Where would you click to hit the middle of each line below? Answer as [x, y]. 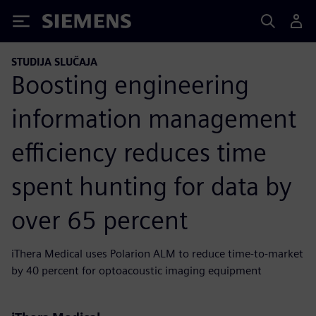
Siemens [66, 24]
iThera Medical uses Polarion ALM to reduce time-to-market [157, 253]
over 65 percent [99, 220]
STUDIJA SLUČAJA [54, 62]
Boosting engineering [130, 84]
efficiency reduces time [139, 152]
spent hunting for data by [152, 186]
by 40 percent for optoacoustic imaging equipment [136, 270]
